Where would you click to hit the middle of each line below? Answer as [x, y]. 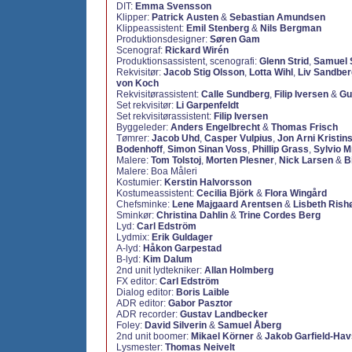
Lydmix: [134, 237]
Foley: [130, 325]
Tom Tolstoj [176, 160]
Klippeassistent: [151, 28]
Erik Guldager [182, 237]
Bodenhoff [139, 149]
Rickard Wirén [197, 50]
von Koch [137, 83]
